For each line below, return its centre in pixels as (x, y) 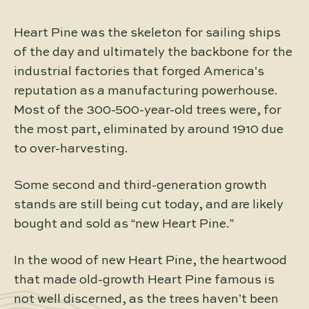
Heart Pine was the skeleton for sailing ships (147, 33)
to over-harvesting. (71, 149)
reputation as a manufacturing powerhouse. (146, 91)
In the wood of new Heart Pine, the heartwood (150, 260)
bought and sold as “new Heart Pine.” (124, 224)
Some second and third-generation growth (140, 185)
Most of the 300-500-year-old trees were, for (148, 110)
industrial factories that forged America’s (139, 71)
